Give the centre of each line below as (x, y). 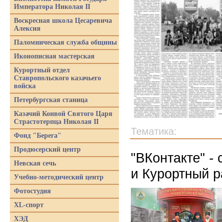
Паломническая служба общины (65, 42)
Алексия (27, 28)
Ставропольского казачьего (57, 78)
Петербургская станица (51, 100)
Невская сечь (35, 163)
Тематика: (154, 131)
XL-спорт (29, 205)
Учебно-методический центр (59, 177)
